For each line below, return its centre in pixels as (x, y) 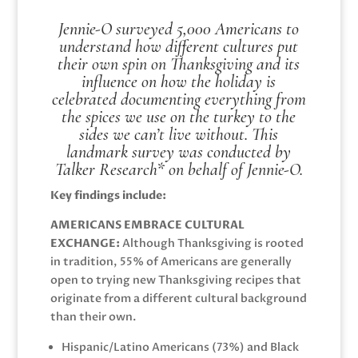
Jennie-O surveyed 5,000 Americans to (179, 28)
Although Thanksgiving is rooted (211, 243)
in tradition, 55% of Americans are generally (171, 261)
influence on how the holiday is (179, 81)
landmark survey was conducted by (179, 151)
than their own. (93, 316)
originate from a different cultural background (178, 298)
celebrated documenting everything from (179, 99)
